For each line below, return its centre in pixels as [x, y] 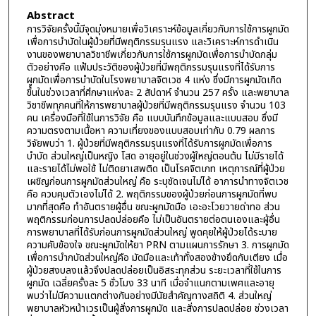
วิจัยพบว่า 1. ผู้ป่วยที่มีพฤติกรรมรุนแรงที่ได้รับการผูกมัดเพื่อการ [149, 143]
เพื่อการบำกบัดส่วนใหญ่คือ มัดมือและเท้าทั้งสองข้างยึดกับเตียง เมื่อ [157, 257]
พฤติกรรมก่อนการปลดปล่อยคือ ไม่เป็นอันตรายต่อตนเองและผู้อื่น [153, 219]
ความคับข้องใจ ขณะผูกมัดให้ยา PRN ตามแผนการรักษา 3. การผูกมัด [158, 245]
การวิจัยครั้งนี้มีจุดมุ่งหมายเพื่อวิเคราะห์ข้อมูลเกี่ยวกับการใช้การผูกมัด [158, 29]
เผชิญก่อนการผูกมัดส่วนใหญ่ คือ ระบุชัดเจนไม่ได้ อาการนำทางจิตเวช [157, 181]
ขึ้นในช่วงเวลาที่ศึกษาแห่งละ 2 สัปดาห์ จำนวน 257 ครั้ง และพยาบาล [158, 92]
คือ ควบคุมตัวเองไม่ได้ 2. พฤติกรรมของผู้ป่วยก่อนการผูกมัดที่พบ [152, 194]
